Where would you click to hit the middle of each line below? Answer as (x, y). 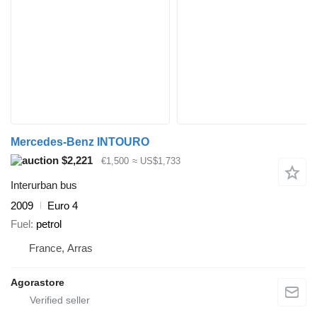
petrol (49, 224)
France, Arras (61, 248)
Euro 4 (63, 205)
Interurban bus (44, 185)
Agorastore (38, 282)
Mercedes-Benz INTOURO (80, 142)
